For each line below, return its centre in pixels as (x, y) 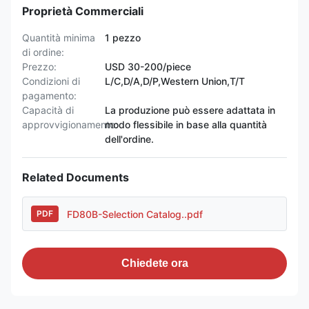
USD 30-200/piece (148, 67)
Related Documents (76, 177)
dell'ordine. (129, 139)
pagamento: (49, 96)
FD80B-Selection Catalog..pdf (135, 214)
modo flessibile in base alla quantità (186, 124)
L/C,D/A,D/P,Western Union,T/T (175, 81)
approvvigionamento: (70, 124)
